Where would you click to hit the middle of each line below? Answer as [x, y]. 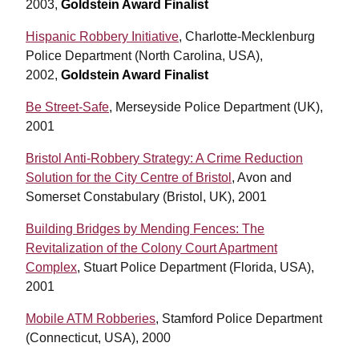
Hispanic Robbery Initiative [102, 37]
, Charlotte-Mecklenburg [247, 37]
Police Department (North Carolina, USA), [144, 56]
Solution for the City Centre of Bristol [129, 178]
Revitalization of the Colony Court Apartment [151, 248]
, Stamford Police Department [239, 319]
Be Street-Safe [67, 107]
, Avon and [262, 178]
